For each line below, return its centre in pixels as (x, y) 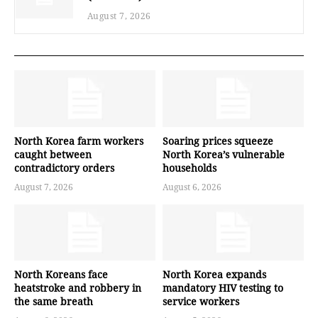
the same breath (54, 302)
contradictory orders (64, 168)
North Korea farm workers (79, 141)
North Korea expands (214, 275)
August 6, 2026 (192, 187)
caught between (53, 154)
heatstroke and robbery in (78, 288)
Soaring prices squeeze (218, 141)
